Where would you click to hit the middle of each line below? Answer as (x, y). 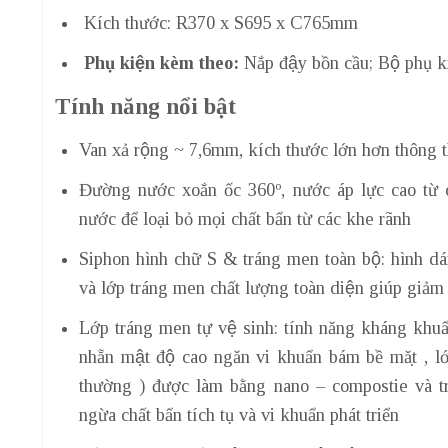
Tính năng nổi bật (145, 106)
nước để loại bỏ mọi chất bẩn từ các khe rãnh (244, 219)
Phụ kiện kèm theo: (161, 62)
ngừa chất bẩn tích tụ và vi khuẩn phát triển (238, 415)
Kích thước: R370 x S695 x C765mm (218, 22)
